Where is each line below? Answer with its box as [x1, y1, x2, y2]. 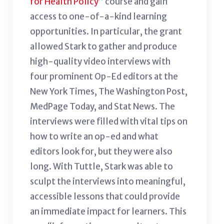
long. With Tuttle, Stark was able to [30, 160, 173, 172]
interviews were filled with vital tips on [30, 115, 187, 127]
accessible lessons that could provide [30, 190, 180, 202]
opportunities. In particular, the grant [30, 25, 182, 37]
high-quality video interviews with [30, 55, 170, 67]
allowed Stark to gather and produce [30, 40, 177, 52]
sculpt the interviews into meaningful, [30, 175, 185, 187]
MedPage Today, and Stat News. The [30, 100, 175, 112]
